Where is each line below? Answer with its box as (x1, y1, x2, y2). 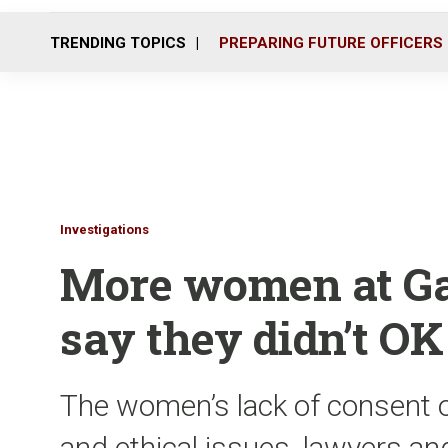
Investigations (60, 222, 149, 237)
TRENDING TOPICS (50, 33, 186, 52)
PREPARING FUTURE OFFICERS (219, 33, 443, 52)
